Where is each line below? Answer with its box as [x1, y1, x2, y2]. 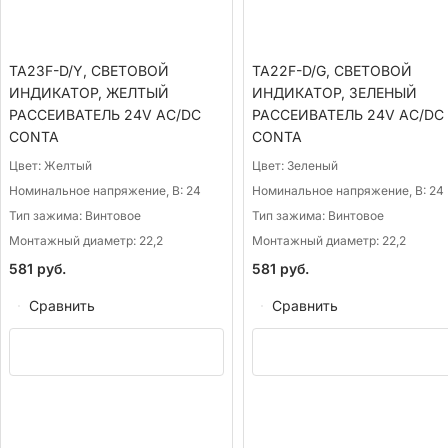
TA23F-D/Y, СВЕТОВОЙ [9, 61, 169, 79]
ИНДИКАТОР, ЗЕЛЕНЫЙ [251, 83, 417, 101]
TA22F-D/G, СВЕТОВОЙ [251, 61, 412, 79]
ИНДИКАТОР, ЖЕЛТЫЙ [9, 83, 169, 101]
